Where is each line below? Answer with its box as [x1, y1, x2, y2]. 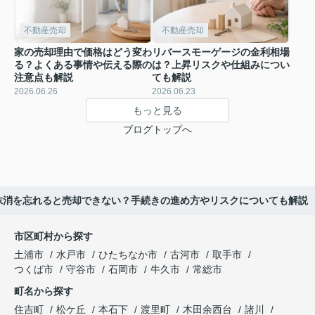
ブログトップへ [123, 124, 192, 136]
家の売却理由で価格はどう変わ [14, 46, 152, 58]
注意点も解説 [14, 72, 73, 84]
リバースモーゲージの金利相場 [152, 46, 290, 58]
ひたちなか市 [98, 249, 157, 261]
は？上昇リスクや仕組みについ [152, 59, 290, 71]
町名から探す [14, 285, 73, 297]
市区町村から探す [14, 231, 93, 243]
